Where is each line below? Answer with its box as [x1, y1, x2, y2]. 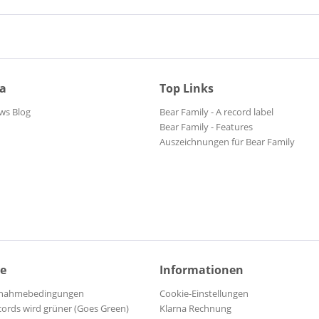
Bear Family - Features [159, 120, 253, 134]
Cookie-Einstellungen [159, 287, 249, 300]
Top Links [159, 80, 214, 97]
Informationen [159, 262, 244, 278]
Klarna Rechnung [159, 302, 231, 315]
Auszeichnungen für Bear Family [159, 135, 295, 149]
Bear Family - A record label [159, 105, 273, 119]
